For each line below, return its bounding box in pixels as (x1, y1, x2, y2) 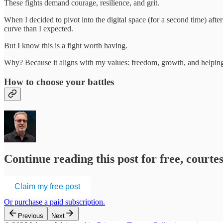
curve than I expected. (4, 24, 73, 33)
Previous (18, 212, 43, 220)
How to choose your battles (4, 77, 114, 88)
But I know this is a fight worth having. (4, 41, 127, 50)
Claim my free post (14, 182, 80, 191)
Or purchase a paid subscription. (4, 197, 105, 206)
